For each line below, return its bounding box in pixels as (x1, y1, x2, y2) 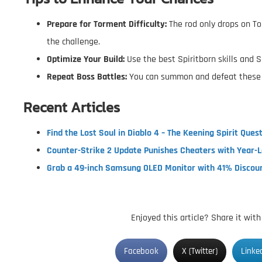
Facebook (124, 246, 158, 257)
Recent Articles (23, 96, 120, 118)
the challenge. (47, 35, 100, 48)
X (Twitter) (182, 246, 218, 257)
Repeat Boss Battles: (47, 70, 127, 83)
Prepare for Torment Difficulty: (47, 18, 167, 30)
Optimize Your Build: (47, 53, 125, 65)
